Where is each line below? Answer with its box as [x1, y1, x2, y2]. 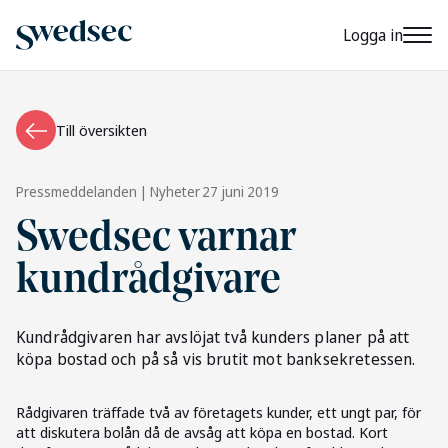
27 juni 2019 [202, 182, 279, 201]
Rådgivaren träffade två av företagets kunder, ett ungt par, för [16, 402, 421, 422]
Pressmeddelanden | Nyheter [16, 182, 200, 201]
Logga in [343, 24, 403, 46]
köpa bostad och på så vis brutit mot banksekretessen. [16, 348, 416, 370]
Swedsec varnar [16, 218, 296, 260]
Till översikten [56, 120, 147, 140]
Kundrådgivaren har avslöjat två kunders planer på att [16, 326, 410, 348]
